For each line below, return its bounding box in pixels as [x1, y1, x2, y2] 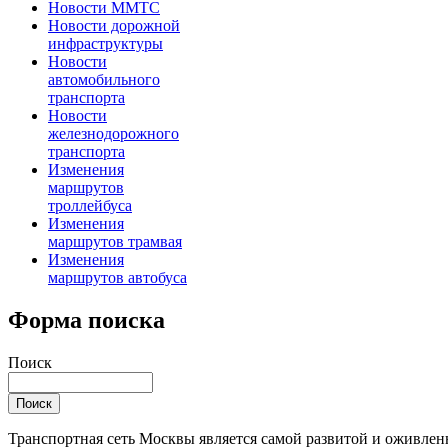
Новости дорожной [48, 17, 180, 35]
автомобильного [48, 71, 160, 89]
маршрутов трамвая [48, 233, 182, 251]
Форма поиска [8, 307, 165, 334]
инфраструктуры [48, 35, 163, 53]
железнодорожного [48, 125, 179, 143]
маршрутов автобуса [48, 269, 187, 287]
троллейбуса [48, 197, 132, 215]
